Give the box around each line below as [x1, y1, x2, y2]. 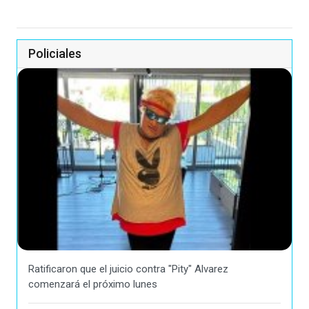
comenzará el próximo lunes [28, 278, 157, 291]
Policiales [28, 46, 81, 61]
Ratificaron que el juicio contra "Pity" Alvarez [28, 263, 228, 276]
